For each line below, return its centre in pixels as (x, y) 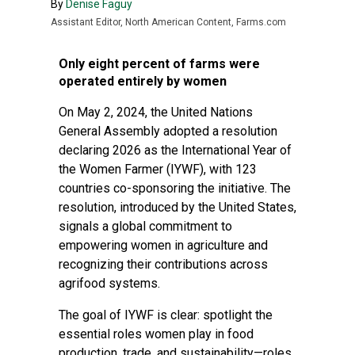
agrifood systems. (109, 283)
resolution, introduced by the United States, (177, 207)
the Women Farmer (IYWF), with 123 (158, 169)
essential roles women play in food (156, 334)
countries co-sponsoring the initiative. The (175, 188)
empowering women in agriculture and (163, 245)
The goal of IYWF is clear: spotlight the (166, 315)
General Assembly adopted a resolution (168, 131)
